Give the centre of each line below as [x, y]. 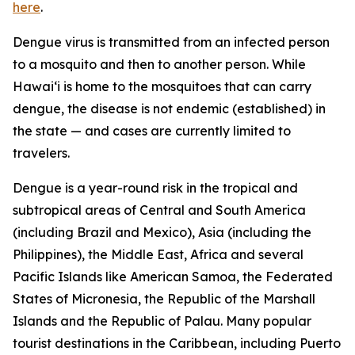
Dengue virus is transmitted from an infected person [171, 42]
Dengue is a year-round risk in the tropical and [155, 188]
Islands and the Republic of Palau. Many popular [162, 321]
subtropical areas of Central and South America [159, 210]
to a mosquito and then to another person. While [159, 64]
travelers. [41, 153]
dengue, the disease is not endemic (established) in [169, 109]
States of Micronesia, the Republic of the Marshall [164, 299]
